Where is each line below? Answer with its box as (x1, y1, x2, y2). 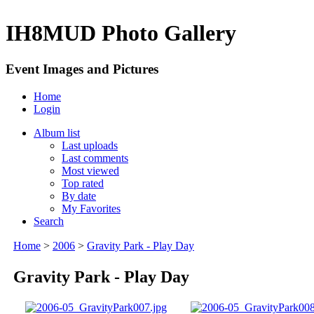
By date (62, 189, 96, 202)
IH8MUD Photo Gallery (6, 20, 236, 46)
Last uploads (62, 139, 118, 151)
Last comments (62, 151, 128, 164)
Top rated (62, 177, 104, 189)
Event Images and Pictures (6, 61, 158, 76)
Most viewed (62, 164, 119, 177)
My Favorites (62, 202, 121, 214)
